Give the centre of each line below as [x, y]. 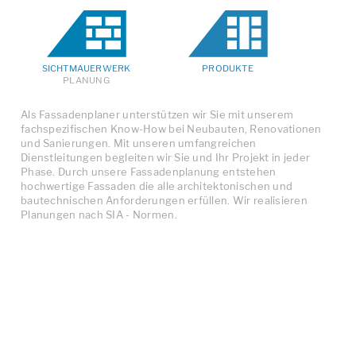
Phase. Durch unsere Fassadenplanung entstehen [149, 171]
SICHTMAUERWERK [86, 68]
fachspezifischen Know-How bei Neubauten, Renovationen [171, 128]
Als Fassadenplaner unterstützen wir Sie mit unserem [157, 114]
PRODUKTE [228, 68]
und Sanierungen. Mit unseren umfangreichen [139, 143]
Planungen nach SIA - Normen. [99, 214]
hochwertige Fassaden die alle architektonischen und [157, 186]
